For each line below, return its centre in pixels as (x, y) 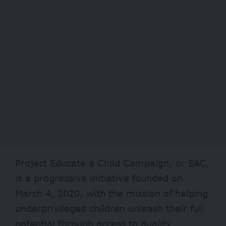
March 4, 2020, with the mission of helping (111, 193)
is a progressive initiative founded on (99, 178)
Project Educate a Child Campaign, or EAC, (112, 163)
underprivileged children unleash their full (109, 208)
